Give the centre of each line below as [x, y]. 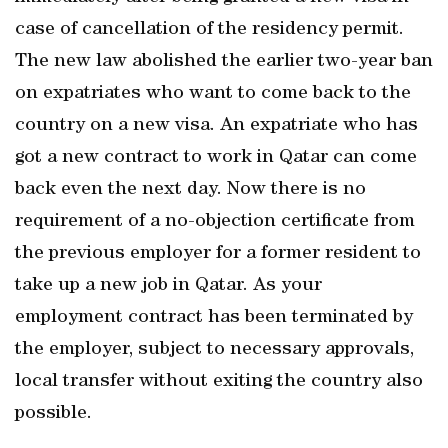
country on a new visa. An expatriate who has [216, 126]
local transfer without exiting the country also [219, 382]
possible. [53, 414]
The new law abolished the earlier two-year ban [224, 62]
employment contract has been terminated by [214, 318]
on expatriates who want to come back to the [213, 94]
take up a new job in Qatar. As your [168, 286]
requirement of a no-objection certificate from [215, 222]
